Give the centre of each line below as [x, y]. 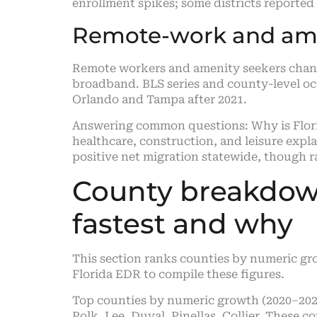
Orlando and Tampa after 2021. [160, 100]
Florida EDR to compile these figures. [178, 275]
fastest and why [183, 224]
